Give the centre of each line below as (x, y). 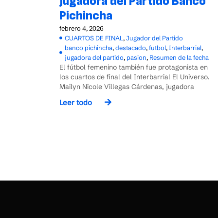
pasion (136, 57)
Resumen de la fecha (179, 57)
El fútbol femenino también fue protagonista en (134, 67)
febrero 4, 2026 (82, 28)
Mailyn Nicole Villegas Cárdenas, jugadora (127, 86)
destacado (131, 47)
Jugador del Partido (154, 38)
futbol (157, 47)
